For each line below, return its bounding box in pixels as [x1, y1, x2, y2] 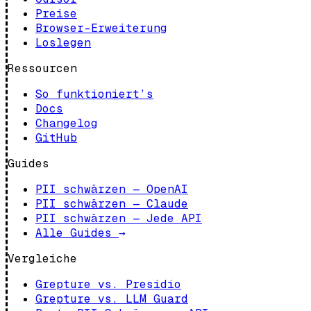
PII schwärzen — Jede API [35, 210, 202, 226]
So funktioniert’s [35, 86, 153, 101]
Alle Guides [35, 225, 112, 240]
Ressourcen [8, 60, 77, 76]
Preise [35, 6, 77, 21]
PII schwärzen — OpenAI [35, 181, 188, 196]
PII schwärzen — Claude [35, 196, 188, 211]
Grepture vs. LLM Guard [35, 291, 188, 306]
